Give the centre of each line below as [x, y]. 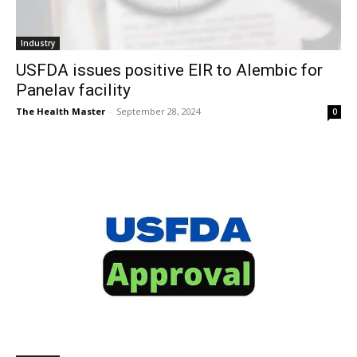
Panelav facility [73, 90]
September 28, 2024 [159, 111]
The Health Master [61, 111]
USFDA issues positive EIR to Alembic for [169, 70]
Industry [38, 43]
